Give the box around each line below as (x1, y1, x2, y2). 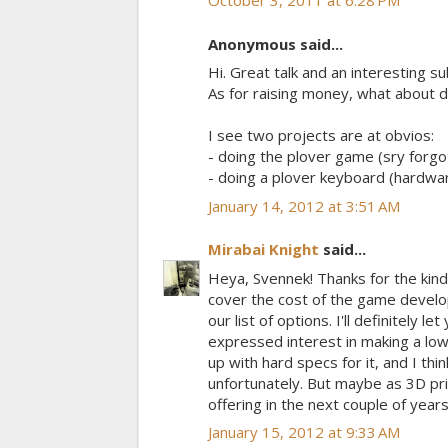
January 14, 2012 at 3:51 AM (208, 195, 400, 216)
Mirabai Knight (208, 239, 319, 260)
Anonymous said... (208, 33, 343, 54)
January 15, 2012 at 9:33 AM (208, 422, 400, 443)
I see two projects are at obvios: (208, 125, 434, 146)
